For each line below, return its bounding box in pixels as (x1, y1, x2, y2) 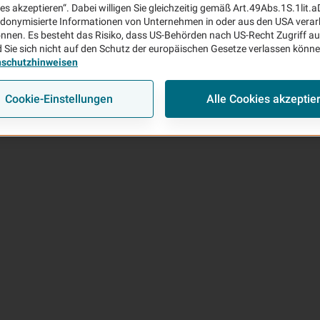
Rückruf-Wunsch (106, 234, 191, 247)
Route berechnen (104, 293, 193, 306)
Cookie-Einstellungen (5, 91, 114, 106)
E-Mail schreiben (106, 268, 192, 281)
